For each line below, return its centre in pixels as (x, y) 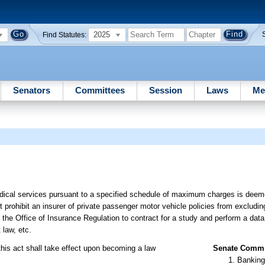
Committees (100, 90)
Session (165, 90)
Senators (32, 90)
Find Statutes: (65, 35)
